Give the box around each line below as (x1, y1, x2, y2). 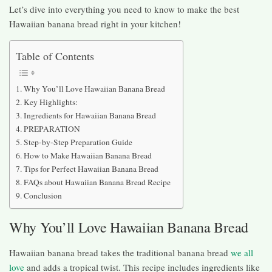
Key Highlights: (23, 96, 78, 107)
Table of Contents (16, 48, 94, 63)
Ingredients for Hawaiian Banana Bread (23, 109, 156, 121)
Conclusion (23, 189, 62, 201)
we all (231, 246, 253, 259)
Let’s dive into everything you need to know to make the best (9, 3, 239, 16)
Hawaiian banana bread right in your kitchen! (9, 18, 181, 30)
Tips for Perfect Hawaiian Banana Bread (23, 163, 158, 174)
